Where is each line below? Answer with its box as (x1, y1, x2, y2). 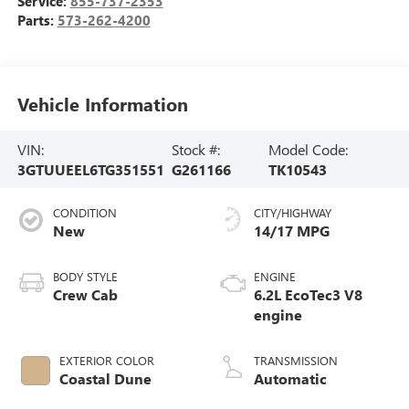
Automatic (254, 369, 327, 389)
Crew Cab (52, 285, 118, 305)
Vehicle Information (16, 90, 188, 116)
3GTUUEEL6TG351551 (16, 159, 164, 179)
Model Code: (268, 139, 349, 159)
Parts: (16, 11, 58, 30)
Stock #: (171, 139, 220, 159)
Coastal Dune (58, 369, 152, 389)
